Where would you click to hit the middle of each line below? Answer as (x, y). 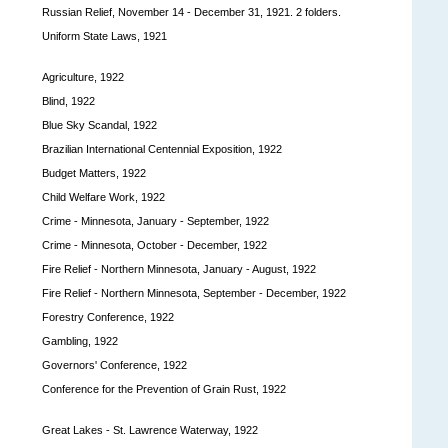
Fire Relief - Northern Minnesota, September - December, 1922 (194, 292)
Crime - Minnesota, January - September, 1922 (155, 220)
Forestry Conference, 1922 (108, 316)
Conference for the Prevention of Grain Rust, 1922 (164, 388)
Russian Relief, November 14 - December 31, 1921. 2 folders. (191, 11)
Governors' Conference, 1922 (114, 364)
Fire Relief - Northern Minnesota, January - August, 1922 (179, 268)
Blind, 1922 (68, 100)
